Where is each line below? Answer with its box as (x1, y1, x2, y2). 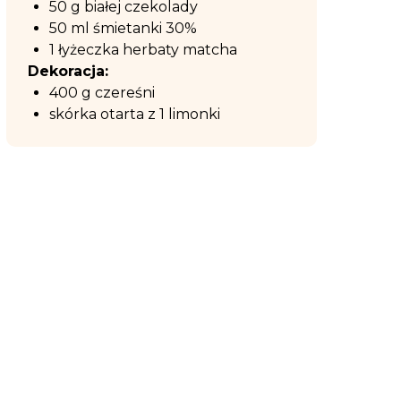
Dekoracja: (28, 63, 108, 80)
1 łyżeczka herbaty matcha (49, 41, 241, 58)
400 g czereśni (49, 84, 158, 101)
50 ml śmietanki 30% (49, 20, 200, 37)
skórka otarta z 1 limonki (49, 106, 224, 123)
